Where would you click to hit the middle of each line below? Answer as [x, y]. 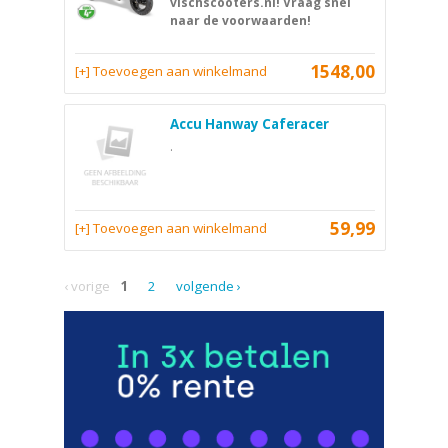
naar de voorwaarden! [240, 20]
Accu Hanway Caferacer [249, 123]
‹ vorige [87, 285]
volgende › [208, 285]
